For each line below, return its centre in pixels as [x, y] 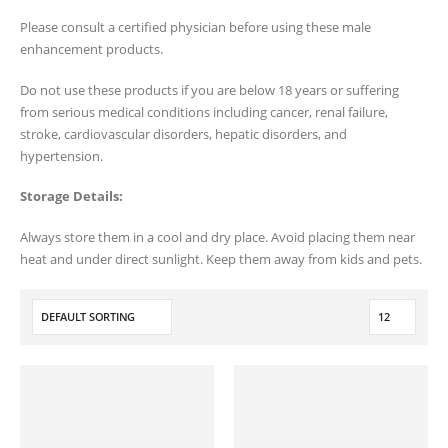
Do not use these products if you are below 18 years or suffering [209, 89]
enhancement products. [91, 49]
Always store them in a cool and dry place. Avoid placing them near [217, 236]
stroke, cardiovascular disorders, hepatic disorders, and [183, 133]
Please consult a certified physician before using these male [195, 27]
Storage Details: [71, 196]
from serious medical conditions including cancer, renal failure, [204, 111]
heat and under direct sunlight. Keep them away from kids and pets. [221, 258]
